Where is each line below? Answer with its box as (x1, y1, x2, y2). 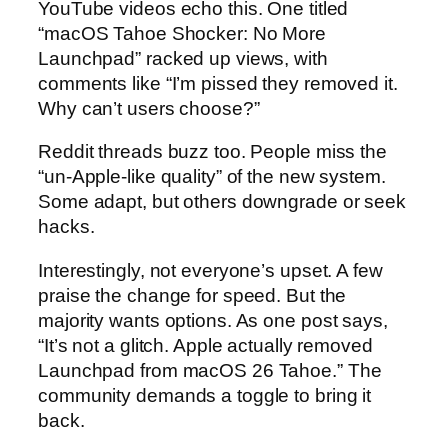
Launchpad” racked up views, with (38, 47, 328, 69)
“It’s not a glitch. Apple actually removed (38, 334, 373, 356)
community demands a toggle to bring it (38, 384, 372, 406)
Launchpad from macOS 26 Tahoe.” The (38, 359, 382, 381)
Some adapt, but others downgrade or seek (38, 191, 406, 213)
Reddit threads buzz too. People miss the (38, 141, 387, 163)
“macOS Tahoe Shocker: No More (38, 22, 327, 44)
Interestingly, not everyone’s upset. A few (38, 259, 383, 281)
